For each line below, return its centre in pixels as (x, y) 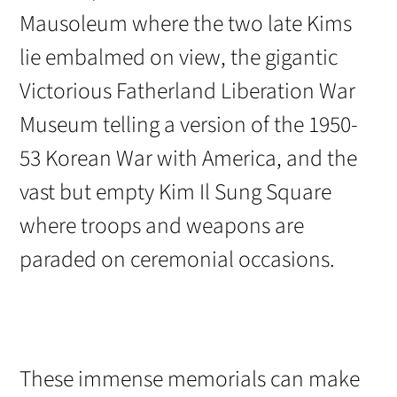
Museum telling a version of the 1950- (189, 125)
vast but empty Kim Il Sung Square (176, 192)
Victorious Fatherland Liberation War (188, 91)
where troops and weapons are (162, 226)
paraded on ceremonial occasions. (178, 259)
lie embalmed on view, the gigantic (179, 57)
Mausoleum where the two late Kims (186, 23)
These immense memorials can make (190, 379)
